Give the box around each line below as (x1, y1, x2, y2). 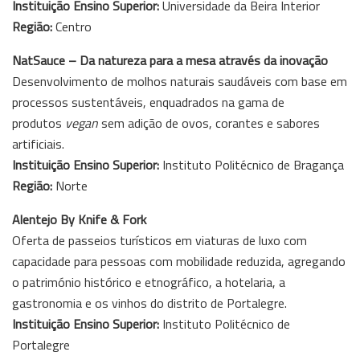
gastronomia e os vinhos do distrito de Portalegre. (12, 292, 287, 313)
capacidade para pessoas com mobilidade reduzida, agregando (12, 251, 346, 271)
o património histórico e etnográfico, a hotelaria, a (12, 272, 285, 292)
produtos (12, 112, 65, 133)
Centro (55, 16, 92, 36)
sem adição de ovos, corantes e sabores (98, 112, 320, 133)
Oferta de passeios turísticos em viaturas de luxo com (12, 230, 307, 250)
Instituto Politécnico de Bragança (162, 154, 344, 174)
